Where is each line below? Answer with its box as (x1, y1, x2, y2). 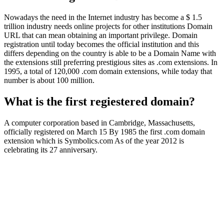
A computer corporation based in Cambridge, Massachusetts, (4, 118, 195, 127)
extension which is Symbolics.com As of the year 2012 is (4, 136, 184, 145)
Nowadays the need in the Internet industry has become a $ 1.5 (4, 13, 202, 22)
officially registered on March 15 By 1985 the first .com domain (4, 127, 205, 136)
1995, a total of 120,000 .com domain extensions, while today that (4, 67, 212, 76)
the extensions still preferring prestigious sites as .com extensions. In (4, 58, 217, 67)
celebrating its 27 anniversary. (4, 145, 97, 154)
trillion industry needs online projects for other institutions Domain (4, 22, 212, 31)
